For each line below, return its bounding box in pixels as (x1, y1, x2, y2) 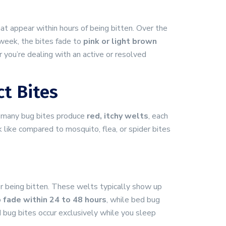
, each (148, 110, 168, 122)
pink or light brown (83, 36, 157, 47)
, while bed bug (106, 194, 160, 205)
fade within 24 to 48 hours (3, 194, 106, 205)
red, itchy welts (87, 110, 148, 122)
